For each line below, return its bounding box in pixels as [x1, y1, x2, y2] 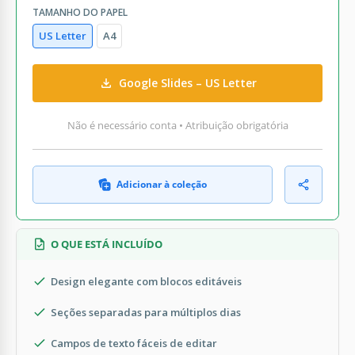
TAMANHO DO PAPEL [32, 5, 128, 19]
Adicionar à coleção [116, 177, 207, 191]
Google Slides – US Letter [118, 75, 257, 91]
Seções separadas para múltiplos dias [51, 304, 241, 319]
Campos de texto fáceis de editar [51, 335, 217, 350]
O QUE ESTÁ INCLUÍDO [51, 236, 162, 251]
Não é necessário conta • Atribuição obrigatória [67, 117, 288, 132]
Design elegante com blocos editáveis [51, 273, 242, 288]
